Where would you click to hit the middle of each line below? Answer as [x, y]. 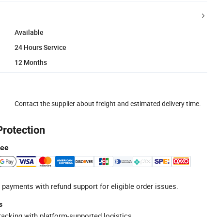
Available [29, 32]
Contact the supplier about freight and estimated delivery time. [108, 103]
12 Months [31, 62]
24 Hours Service [40, 47]
